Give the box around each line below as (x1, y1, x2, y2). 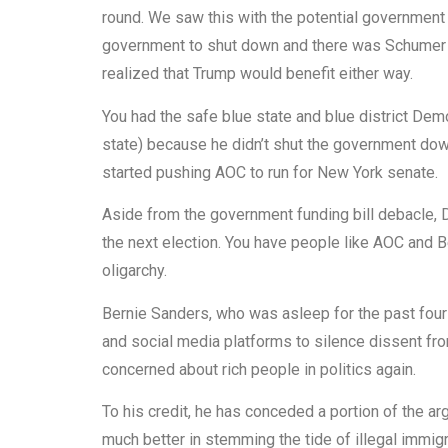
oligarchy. (102, 261, 167, 281)
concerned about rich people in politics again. (102, 359, 416, 379)
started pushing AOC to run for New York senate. (102, 162, 438, 182)
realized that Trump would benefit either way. (102, 64, 413, 84)
